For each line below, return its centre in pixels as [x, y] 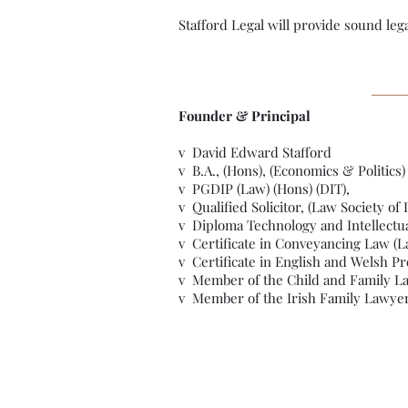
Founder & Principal [245, 116]
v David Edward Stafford [255, 152]
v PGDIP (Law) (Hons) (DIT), [264, 189]
